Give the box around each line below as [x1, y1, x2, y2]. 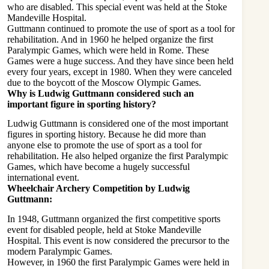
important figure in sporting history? [7, 98, 156, 109]
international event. [7, 172, 79, 183]
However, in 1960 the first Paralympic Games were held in [7, 257, 229, 268]
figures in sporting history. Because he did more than [7, 129, 206, 140]
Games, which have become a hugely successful [7, 162, 190, 172]
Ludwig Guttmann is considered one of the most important [7, 118, 228, 129]
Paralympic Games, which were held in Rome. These [7, 44, 209, 55]
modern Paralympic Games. [7, 246, 112, 257]
